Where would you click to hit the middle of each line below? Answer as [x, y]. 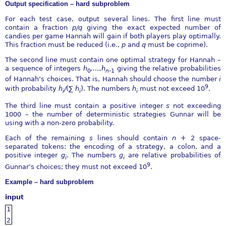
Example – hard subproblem [49, 182]
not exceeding [197, 106]
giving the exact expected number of [154, 28]
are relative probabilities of [173, 155]
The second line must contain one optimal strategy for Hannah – [113, 60]
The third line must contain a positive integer [86, 106]
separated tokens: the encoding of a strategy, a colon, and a [113, 147]
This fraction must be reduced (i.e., [63, 45]
